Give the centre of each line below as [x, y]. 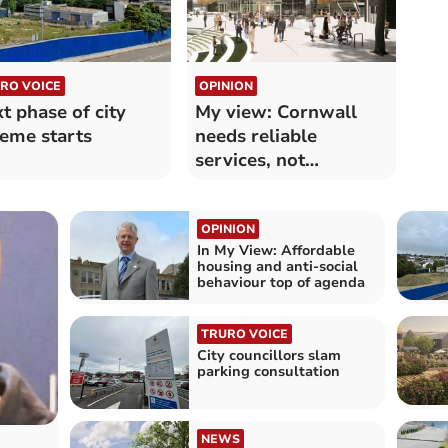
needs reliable [255, 135]
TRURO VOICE [244, 333]
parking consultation [268, 371]
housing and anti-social [277, 266]
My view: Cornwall [275, 111]
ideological [242, 183]
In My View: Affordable [275, 250]
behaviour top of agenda [280, 282]
